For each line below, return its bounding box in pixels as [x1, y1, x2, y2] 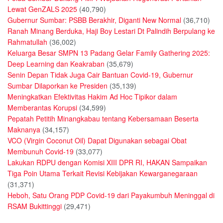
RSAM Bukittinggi [7, 201, 62, 212]
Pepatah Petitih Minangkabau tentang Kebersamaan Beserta [7, 113, 199, 124]
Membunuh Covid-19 [7, 146, 74, 157]
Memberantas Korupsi [7, 103, 77, 113]
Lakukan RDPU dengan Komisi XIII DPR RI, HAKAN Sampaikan [7, 157, 207, 168]
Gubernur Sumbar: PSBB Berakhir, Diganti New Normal [7, 15, 181, 25]
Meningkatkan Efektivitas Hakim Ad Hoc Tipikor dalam [7, 92, 177, 102]
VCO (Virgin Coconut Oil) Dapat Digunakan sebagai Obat [7, 135, 187, 146]
